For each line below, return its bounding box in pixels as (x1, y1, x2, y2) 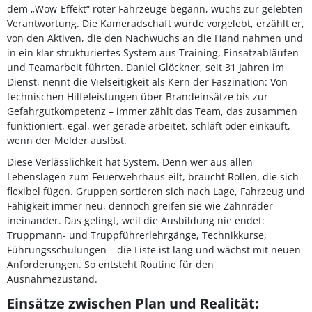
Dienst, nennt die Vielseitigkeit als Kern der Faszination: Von (7, 75, 288, 88)
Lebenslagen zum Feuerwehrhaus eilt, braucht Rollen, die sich (7, 170, 299, 183)
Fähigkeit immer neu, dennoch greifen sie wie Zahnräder (7, 199, 273, 212)
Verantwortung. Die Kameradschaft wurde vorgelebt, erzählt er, (7, 17, 304, 30)
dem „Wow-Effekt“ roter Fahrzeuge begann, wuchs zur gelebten (7, 2, 303, 15)
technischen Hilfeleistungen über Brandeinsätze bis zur (7, 90, 268, 103)
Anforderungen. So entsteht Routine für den (7, 258, 214, 271)
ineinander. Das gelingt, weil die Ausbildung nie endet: (7, 214, 265, 227)
